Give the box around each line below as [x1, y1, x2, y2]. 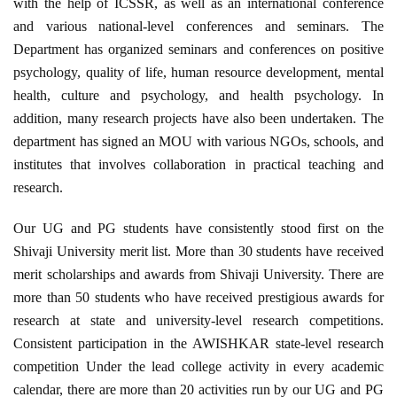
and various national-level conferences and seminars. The [13, 19, 384, 35]
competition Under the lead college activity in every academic [13, 359, 384, 375]
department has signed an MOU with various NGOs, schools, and [13, 134, 384, 150]
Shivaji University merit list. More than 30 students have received [13, 244, 384, 260]
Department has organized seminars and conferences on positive [13, 42, 384, 58]
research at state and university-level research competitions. [13, 313, 384, 329]
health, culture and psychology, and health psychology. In [13, 88, 384, 104]
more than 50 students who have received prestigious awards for [13, 290, 384, 306]
